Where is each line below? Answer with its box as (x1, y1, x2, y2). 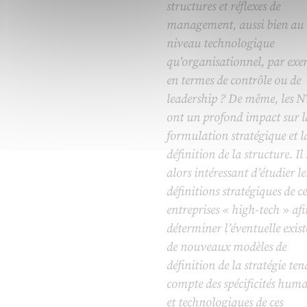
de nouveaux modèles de (166, 239, 286, 256)
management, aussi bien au (166, 17, 304, 34)
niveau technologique (166, 36, 274, 52)
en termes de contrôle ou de (166, 73, 301, 89)
